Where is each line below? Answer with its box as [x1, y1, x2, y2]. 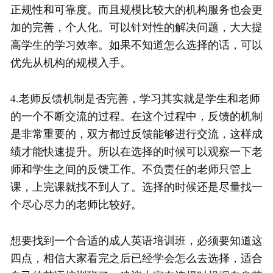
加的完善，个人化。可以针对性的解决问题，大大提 [10, 19, 263, 35]
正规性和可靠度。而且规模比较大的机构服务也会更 [10, 2, 263, 17]
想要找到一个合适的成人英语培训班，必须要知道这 [10, 233, 263, 248]
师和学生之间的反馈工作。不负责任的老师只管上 [10, 161, 252, 177]
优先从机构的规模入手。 [10, 55, 131, 70]
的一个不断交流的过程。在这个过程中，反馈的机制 [10, 108, 263, 124]
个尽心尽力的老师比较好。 [10, 197, 142, 212]
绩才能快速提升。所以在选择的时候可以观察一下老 [10, 144, 263, 159]
